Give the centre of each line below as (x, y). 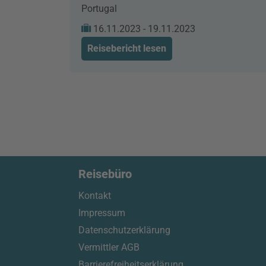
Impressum (102, 213)
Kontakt (95, 196)
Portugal (99, 9)
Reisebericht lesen (127, 48)
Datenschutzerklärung (124, 230)
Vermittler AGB (109, 247)
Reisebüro (105, 174)
